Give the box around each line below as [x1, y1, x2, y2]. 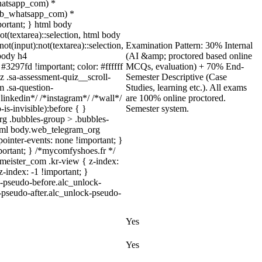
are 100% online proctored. [126, 93, 226, 103]
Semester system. [126, 104, 189, 113]
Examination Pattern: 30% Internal [126, 40, 253, 50]
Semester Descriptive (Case [126, 72, 227, 82]
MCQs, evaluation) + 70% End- [126, 61, 244, 71]
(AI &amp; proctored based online [126, 51, 252, 61]
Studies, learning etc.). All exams [126, 82, 247, 92]
